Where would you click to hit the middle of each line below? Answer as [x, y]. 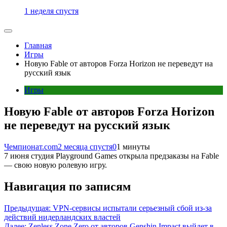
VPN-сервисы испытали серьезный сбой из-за [132, 208]
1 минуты [133, 146]
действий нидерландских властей [62, 217]
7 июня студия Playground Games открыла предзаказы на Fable [111, 156]
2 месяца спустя [85, 146]
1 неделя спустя [51, 11]
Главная [38, 45]
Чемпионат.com [31, 146]
